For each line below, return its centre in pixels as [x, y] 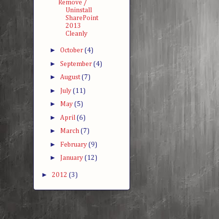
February [74, 144]
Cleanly [76, 33]
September [77, 64]
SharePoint [82, 18]
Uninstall [78, 10]
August [71, 77]
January [72, 158]
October [72, 51]
